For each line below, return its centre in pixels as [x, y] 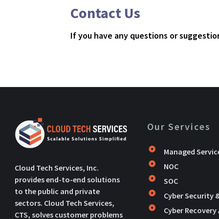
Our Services [179, 126]
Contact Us [106, 13]
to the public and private [57, 191]
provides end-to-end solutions [67, 180]
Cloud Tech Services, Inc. [57, 168]
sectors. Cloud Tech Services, [65, 203]
